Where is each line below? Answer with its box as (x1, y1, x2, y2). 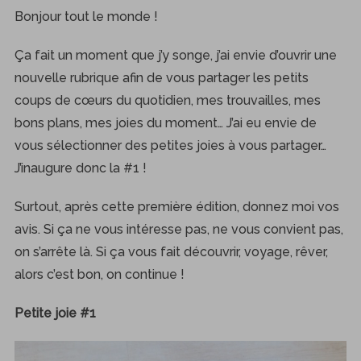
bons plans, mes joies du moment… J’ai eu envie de (14, 115, 317, 131)
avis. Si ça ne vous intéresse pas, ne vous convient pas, (14, 222, 343, 238)
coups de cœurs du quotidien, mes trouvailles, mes (14, 93, 321, 109)
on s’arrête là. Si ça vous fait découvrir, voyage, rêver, (14, 244, 328, 260)
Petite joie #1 (14, 305, 96, 322)
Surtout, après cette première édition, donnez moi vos (14, 199, 339, 215)
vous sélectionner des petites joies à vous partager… (14, 138, 326, 154)
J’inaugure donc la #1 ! (14, 160, 147, 176)
